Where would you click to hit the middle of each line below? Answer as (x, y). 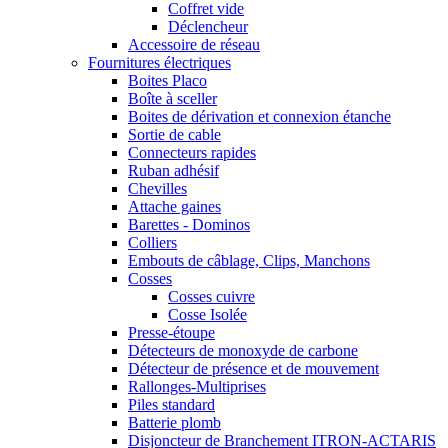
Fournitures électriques (159, 62)
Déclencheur (208, 26)
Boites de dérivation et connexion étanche (259, 116)
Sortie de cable (174, 134)
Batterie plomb (174, 422)
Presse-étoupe (171, 332)
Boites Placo (167, 80)
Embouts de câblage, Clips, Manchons (249, 260)
